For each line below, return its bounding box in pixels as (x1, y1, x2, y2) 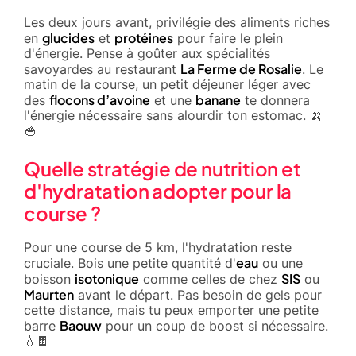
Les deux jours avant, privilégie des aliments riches (24, 14, 330, 30)
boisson (24, 270, 75, 287)
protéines (114, 29, 173, 46)
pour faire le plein (173, 29, 283, 46)
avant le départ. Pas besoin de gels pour (74, 286, 322, 303)
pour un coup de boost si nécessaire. (102, 317, 328, 334)
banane (195, 91, 241, 108)
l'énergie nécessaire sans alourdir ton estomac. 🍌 (24, 106, 323, 123)
